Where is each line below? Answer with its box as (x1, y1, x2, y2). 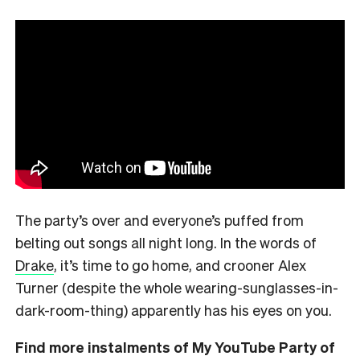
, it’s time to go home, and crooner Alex (54, 255, 306, 274)
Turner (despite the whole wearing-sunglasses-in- (15, 277, 338, 297)
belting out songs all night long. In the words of (15, 232, 317, 252)
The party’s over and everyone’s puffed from (15, 210, 304, 229)
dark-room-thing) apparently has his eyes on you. (15, 300, 332, 319)
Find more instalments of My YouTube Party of (15, 337, 335, 356)
